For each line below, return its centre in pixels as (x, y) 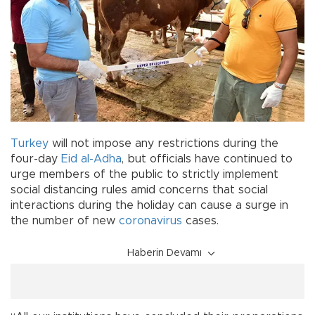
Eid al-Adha (91, 159)
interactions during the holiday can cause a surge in (149, 205)
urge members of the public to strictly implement (144, 174)
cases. (202, 220)
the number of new (65, 220)
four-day (36, 159)
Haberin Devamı (165, 253)
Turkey (30, 143)
